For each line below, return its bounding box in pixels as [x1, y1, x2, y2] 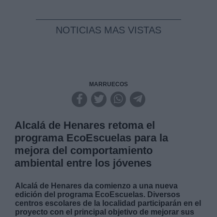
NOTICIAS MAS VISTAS [56, 24, 161, 35]
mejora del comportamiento [15, 144, 153, 156]
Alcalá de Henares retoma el [15, 119, 155, 131]
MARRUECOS [89, 80, 128, 88]
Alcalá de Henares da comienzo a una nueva [15, 181, 178, 190]
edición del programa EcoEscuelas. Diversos [15, 190, 181, 199]
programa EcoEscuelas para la [15, 131, 169, 144]
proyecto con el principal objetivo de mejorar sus [15, 207, 195, 216]
